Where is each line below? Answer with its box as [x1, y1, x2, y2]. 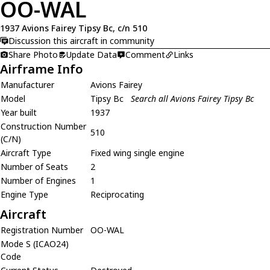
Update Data [66, 48, 117, 60]
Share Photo [8, 48, 58, 60]
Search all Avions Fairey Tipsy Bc [131, 92, 254, 104]
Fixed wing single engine [90, 146, 184, 159]
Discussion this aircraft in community [8, 35, 154, 46]
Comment [125, 48, 165, 60]
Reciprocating [90, 188, 144, 200]
